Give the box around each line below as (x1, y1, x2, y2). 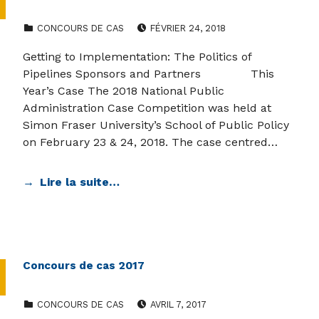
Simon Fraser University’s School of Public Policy (23, 118, 289, 132)
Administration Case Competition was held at (23, 101, 271, 115)
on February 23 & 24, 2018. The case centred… (23, 135, 278, 150)
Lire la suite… (40, 175, 120, 189)
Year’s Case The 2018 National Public (23, 84, 224, 98)
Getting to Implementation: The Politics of (23, 50, 251, 64)
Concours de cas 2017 (23, 259, 145, 273)
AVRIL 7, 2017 (150, 299, 206, 310)
